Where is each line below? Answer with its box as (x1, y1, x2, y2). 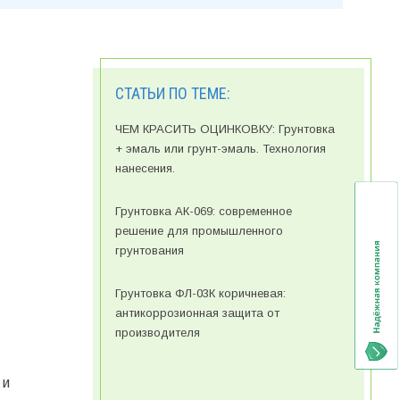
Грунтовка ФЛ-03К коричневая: (114, 287, 286, 301)
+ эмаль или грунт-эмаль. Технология (114, 142, 326, 156)
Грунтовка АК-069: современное (114, 204, 292, 219)
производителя (114, 326, 200, 340)
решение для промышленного (114, 224, 283, 238)
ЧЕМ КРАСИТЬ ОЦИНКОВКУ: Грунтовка (114, 122, 335, 137)
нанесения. (114, 162, 175, 176)
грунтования (114, 244, 184, 258)
